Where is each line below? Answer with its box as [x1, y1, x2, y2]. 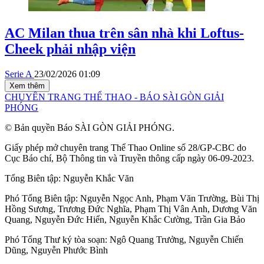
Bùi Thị [230, 193, 259, 204]
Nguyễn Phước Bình [31, 245, 108, 256]
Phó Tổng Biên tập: [5, 193, 80, 204]
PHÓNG [5, 103, 38, 113]
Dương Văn [212, 204, 257, 214]
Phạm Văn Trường [156, 193, 226, 204]
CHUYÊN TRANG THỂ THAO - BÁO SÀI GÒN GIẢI [5, 92, 224, 103]
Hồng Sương [5, 204, 53, 214]
